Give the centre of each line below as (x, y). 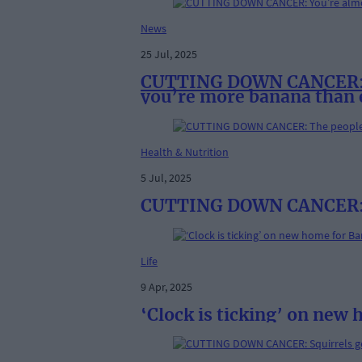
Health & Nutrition (185, 152)
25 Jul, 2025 (169, 54)
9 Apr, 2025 (166, 286)
